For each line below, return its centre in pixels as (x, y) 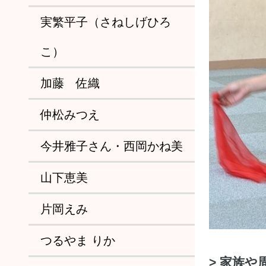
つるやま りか (78, 240)
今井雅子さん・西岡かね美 (112, 146)
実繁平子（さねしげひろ (106, 22)
